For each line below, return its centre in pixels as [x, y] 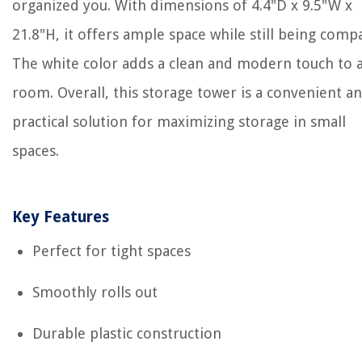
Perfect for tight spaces [112, 251]
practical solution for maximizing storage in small [179, 122]
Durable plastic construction [127, 333]
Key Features [61, 217]
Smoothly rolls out [95, 292]
